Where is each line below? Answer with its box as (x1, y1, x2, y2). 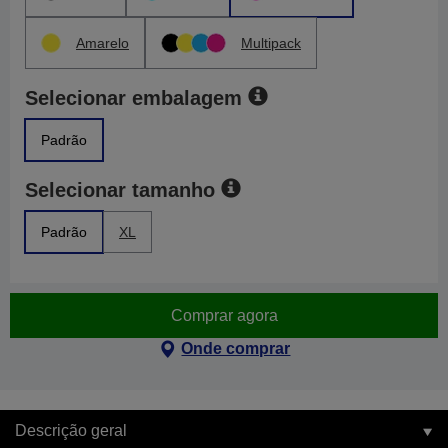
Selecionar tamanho (25, 179, 215, 201)
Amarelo (76, 35, 129, 51)
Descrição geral (15, 422, 127, 439)
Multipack (241, 35, 301, 51)
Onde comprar (181, 340, 291, 357)
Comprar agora (170, 306, 278, 324)
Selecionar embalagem (25, 87, 242, 109)
